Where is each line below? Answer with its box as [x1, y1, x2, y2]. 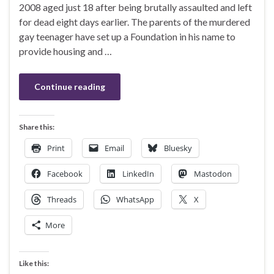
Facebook [47, 168, 83, 179]
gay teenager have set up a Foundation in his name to [19, 30, 235, 42]
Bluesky [164, 142, 192, 154]
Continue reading [34, 81, 105, 92]
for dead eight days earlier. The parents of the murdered [19, 15, 250, 28]
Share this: [19, 122, 54, 131]
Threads [47, 193, 76, 205]
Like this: [19, 258, 49, 268]
